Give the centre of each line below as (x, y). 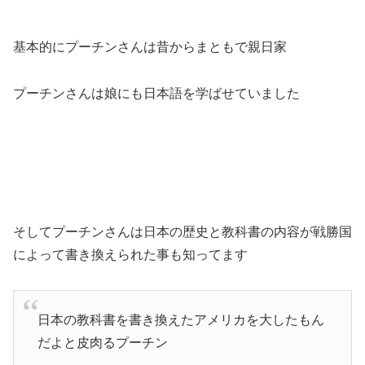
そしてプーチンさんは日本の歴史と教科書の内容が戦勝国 (182, 231)
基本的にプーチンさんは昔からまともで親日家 (150, 46)
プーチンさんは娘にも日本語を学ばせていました (156, 93)
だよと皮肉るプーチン (102, 343)
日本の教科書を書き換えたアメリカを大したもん (180, 320)
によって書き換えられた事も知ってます (130, 254)
